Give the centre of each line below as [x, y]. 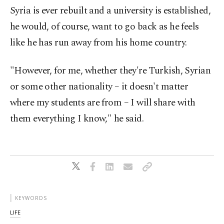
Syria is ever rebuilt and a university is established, [110, 11]
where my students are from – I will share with [103, 103]
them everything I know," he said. [77, 119]
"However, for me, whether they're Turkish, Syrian [110, 71]
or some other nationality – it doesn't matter [99, 87]
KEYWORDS [31, 198]
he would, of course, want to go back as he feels [104, 27]
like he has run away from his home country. [98, 43]
